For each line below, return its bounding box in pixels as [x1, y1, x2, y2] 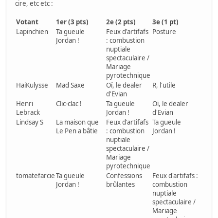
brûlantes [106, 180, 135, 189]
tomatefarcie [16, 171, 55, 181]
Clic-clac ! [56, 99, 82, 109]
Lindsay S [16, 118, 43, 127]
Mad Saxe [56, 81, 85, 90]
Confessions [106, 171, 142, 181]
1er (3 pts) [56, 18, 89, 27]
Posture [152, 27, 176, 36]
